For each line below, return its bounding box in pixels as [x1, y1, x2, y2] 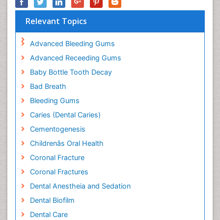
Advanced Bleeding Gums [29, 39, 115, 48]
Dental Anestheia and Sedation [29, 182, 131, 191]
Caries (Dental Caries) [29, 110, 101, 119]
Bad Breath [29, 82, 66, 91]
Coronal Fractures [29, 167, 88, 176]
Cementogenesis [29, 125, 85, 134]
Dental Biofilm [29, 196, 75, 205]
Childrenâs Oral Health [29, 139, 104, 148]
